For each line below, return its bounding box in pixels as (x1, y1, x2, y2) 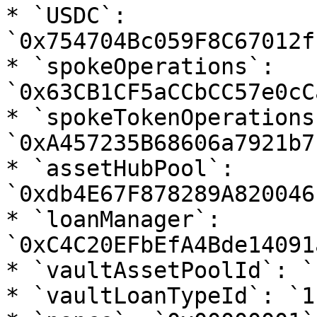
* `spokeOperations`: (6, 54, 275, 79)
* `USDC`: (6, 3, 127, 28)
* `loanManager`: (6, 207, 221, 232)
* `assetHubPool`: (6, 156, 234, 181)
